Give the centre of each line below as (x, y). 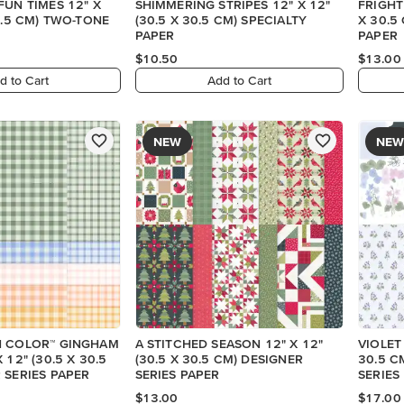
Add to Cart (240, 80)
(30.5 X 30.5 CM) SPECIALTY (221, 20)
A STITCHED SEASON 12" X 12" (229, 343)
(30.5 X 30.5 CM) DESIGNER (219, 358)
